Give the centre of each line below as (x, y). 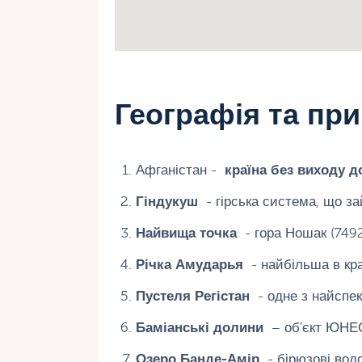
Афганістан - (180, 170)
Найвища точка (186, 233)
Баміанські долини (199, 328)
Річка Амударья (189, 265)
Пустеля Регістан (192, 296)
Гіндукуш (166, 202)
